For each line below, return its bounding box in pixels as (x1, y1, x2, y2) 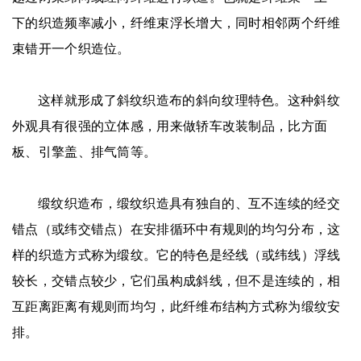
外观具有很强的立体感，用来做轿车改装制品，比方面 (12, 118, 328, 133)
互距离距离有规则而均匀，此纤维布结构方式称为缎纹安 (12, 299, 341, 313)
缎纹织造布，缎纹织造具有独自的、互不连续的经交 (38, 196, 340, 210)
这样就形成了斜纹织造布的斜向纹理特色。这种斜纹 (38, 93, 340, 107)
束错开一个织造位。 (12, 41, 131, 56)
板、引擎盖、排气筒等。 (12, 144, 157, 159)
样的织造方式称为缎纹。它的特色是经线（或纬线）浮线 (12, 247, 341, 262)
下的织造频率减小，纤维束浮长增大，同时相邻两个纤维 (12, 15, 341, 30)
